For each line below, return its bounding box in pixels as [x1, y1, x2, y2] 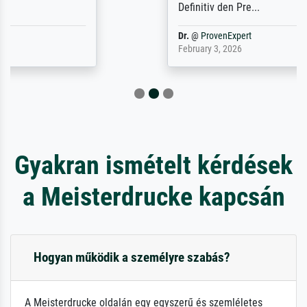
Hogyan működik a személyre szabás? [34, 249, 230, 265]
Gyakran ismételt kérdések [14, 149, 293, 180]
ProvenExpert [79, 30, 130, 42]
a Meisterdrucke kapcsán [22, 181, 285, 212]
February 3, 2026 [56, 43, 121, 55]
